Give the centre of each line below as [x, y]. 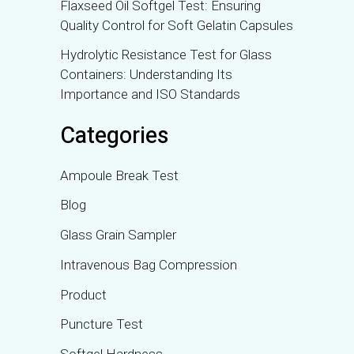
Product [83, 294]
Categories [115, 136]
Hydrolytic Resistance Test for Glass [166, 55]
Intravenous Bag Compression [149, 264]
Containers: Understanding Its [146, 75]
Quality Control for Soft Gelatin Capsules [177, 25]
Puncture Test [102, 324]
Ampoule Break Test [119, 175]
